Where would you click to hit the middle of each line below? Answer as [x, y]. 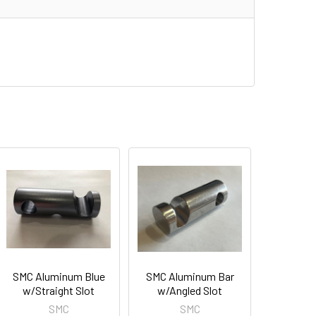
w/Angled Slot [190, 290]
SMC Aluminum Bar [190, 276]
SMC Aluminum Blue [59, 276]
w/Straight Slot [59, 290]
